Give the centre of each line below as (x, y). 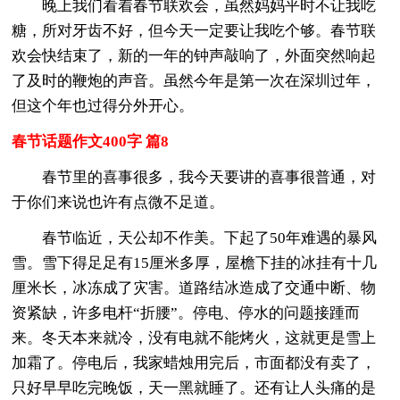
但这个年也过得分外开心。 (103, 105)
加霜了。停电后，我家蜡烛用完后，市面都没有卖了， (194, 362)
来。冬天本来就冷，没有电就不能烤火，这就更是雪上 (194, 337)
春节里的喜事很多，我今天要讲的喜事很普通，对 (194, 177)
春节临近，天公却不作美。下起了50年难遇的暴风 (195, 237)
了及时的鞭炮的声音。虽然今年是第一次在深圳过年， (194, 80)
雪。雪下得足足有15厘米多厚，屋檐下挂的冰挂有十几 (195, 262)
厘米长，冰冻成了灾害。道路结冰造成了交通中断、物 (194, 287)
